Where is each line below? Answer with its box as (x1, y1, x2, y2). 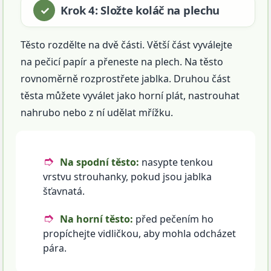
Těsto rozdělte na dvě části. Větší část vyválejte (21, 38, 233, 52)
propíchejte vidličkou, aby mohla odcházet (43, 227, 237, 241)
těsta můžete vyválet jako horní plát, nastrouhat (21, 89, 240, 103)
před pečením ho (133, 212, 214, 226)
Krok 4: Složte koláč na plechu (60, 2, 220, 18)
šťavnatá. (43, 184, 85, 198)
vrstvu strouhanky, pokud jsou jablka (43, 170, 212, 184)
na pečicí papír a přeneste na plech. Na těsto (21, 55, 224, 69)
